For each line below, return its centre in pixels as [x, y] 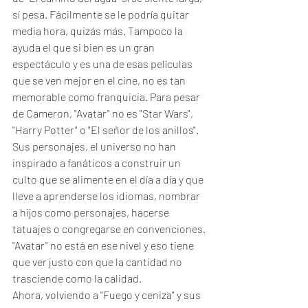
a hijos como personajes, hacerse [92, 212]
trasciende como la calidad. [78, 278]
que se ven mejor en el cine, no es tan [100, 80]
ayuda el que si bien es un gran [85, 47]
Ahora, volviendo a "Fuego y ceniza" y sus [108, 295]
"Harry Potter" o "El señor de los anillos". [107, 130]
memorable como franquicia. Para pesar [107, 97]
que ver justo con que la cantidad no [98, 262]
